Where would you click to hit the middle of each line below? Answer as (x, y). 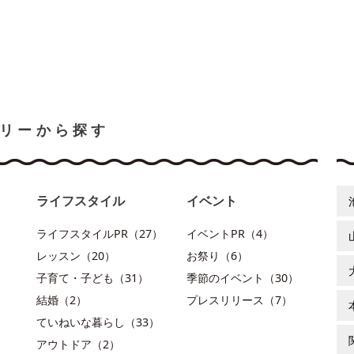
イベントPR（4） (230, 233)
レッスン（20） (76, 256)
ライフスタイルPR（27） (100, 233)
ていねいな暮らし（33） (98, 322)
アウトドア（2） (78, 344)
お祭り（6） (217, 256)
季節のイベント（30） (243, 278)
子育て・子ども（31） (92, 278)
